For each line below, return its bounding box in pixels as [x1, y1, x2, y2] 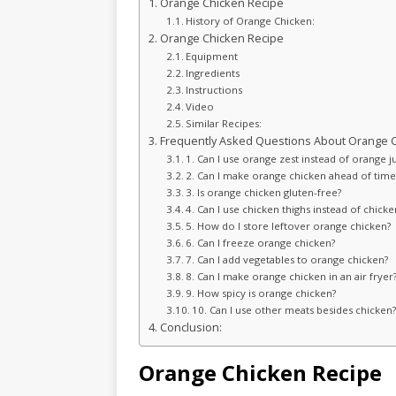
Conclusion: [159, 320, 222, 335]
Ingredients [186, 66, 246, 80]
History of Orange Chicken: [186, 14, 316, 27]
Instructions [186, 83, 246, 96]
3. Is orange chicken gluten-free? [186, 186, 342, 199]
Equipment [186, 49, 239, 63]
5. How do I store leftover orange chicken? [186, 219, 392, 232]
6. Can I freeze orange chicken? [186, 236, 336, 249]
